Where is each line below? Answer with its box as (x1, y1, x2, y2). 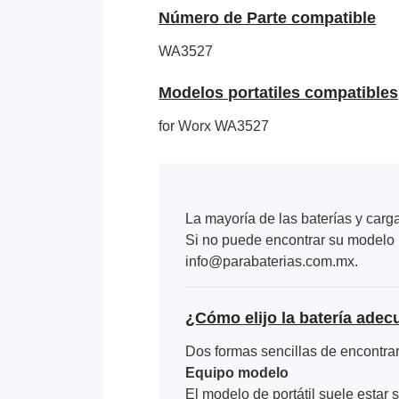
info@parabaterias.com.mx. (185, 253, 359, 269)
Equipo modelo (185, 364, 289, 380)
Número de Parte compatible (159, 8, 377, 27)
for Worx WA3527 (159, 118, 270, 134)
